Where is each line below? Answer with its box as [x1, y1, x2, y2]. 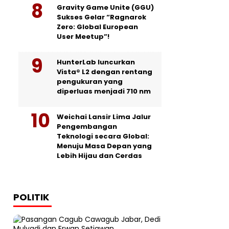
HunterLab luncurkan [57, 57, 135, 67]
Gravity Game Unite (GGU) [57, 2, 154, 12]
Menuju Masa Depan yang [57, 141, 152, 151]
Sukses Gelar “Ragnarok [57, 12, 146, 22]
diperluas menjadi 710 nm [57, 86, 151, 96]
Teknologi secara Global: [57, 131, 149, 141]
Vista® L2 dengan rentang [57, 66, 152, 77]
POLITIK [13, 190, 49, 203]
